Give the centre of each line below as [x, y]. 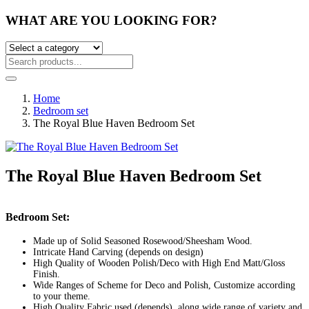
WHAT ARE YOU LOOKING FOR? [111, 21]
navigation [42, 226]
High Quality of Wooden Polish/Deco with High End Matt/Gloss [159, 263]
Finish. [47, 274]
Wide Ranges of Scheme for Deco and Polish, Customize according [164, 285]
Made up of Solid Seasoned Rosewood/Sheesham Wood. [143, 241]
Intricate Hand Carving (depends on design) [118, 252]
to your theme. [62, 296]
